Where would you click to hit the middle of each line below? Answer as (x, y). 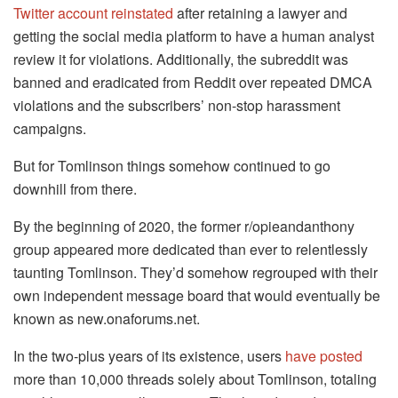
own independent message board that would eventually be (197, 296)
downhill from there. (75, 189)
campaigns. (50, 129)
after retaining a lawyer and (260, 13)
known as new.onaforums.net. (107, 319)
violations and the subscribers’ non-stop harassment (177, 106)
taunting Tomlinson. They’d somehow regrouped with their (195, 273)
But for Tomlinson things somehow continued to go (172, 166)
